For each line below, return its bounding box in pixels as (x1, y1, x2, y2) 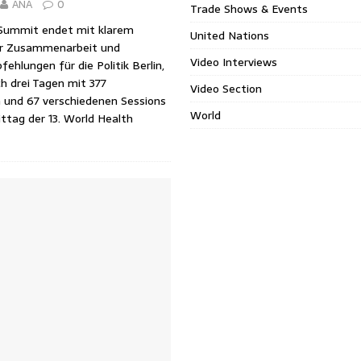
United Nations (190, 27, 270, 44)
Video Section (190, 80, 263, 98)
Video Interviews (190, 53, 278, 71)
